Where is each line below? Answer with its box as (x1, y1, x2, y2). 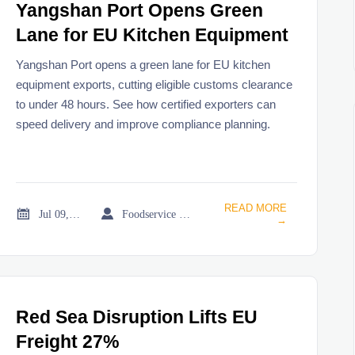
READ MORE (223, 201, 287, 214)
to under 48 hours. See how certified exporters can (16, 97, 277, 112)
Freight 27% (16, 332, 120, 353)
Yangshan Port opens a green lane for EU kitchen (16, 58, 271, 72)
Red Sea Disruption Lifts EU (16, 307, 258, 328)
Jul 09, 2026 (69, 207, 81, 220)
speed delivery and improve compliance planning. (16, 117, 271, 132)
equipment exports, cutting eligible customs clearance (16, 78, 293, 92)
